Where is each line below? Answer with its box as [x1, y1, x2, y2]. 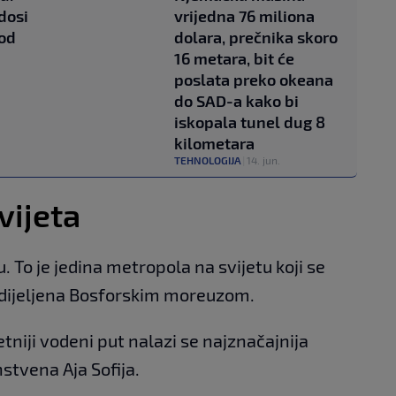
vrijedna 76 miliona [174, 6, 315, 27]
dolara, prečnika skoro [174, 27, 338, 48]
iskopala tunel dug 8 [174, 112, 325, 133]
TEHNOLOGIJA [174, 154, 241, 167]
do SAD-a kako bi [174, 91, 299, 111]
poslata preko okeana [174, 70, 333, 90]
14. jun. [247, 154, 280, 167]
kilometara [174, 133, 255, 154]
